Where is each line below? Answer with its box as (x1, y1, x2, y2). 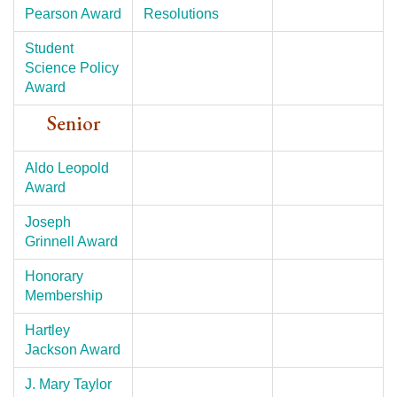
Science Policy (25, 60, 119, 75)
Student (25, 41, 74, 56)
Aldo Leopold (25, 160, 109, 175)
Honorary (25, 269, 83, 284)
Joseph (25, 214, 71, 230)
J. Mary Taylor (25, 377, 112, 392)
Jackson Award (25, 342, 121, 357)
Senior (46, 110, 100, 136)
